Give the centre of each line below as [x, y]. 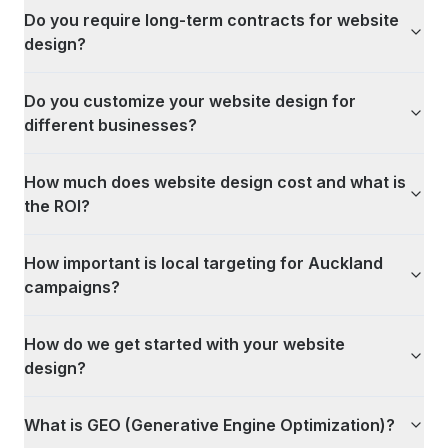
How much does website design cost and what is [215, 182]
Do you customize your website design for [190, 101]
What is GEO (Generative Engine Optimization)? [209, 425]
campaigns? [72, 287]
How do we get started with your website [184, 344]
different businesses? [110, 125]
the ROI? [57, 206]
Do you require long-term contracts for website [211, 20]
